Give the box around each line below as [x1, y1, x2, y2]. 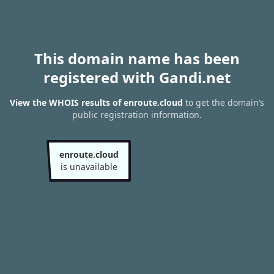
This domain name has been [34, 48, 240, 68]
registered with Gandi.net [43, 67, 231, 87]
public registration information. [72, 109, 202, 121]
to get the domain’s [183, 97, 264, 109]
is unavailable [60, 161, 117, 172]
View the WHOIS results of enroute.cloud [10, 97, 183, 109]
